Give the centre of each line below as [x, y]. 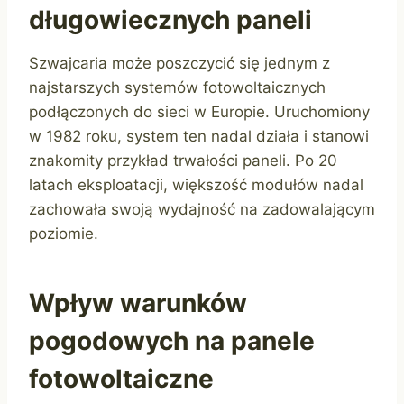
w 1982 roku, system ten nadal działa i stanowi [199, 137]
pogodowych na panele [172, 341]
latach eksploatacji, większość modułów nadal [196, 185]
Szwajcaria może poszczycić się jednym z [179, 64]
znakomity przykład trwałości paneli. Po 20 [183, 161]
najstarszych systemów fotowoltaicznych [177, 88]
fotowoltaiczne [121, 379]
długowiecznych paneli [170, 20]
